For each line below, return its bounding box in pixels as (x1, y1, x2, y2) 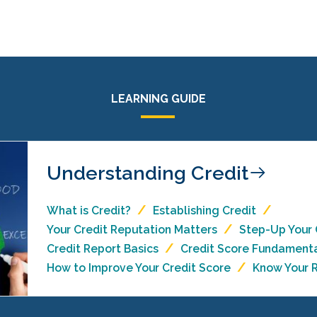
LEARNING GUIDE (111, 92, 206, 105)
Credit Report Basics (46, 242, 158, 255)
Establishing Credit (152, 204, 256, 217)
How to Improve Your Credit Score (46, 261, 231, 275)
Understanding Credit (46, 161, 248, 184)
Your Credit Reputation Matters (46, 223, 217, 236)
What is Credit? (46, 204, 131, 217)
